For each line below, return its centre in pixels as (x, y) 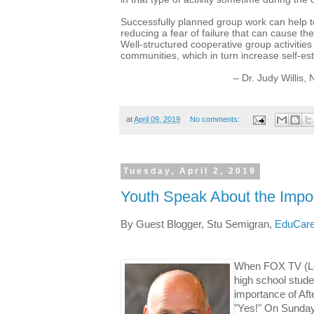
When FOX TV (269, 266)
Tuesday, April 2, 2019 (190, 171)
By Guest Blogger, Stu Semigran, (198, 224)
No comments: (216, 119)
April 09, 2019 (157, 119)
